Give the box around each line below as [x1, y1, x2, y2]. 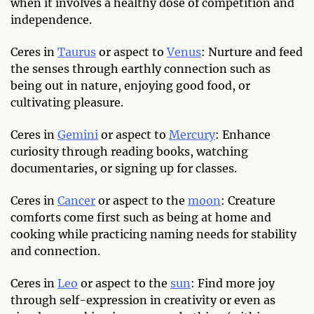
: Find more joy [191, 276, 275, 291]
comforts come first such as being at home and [11, 210, 271, 225]
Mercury [169, 128, 215, 142]
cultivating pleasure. [11, 95, 123, 110]
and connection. [11, 244, 100, 259]
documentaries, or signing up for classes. [11, 161, 237, 176]
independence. [11, 13, 92, 27]
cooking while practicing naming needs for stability [11, 227, 296, 242]
